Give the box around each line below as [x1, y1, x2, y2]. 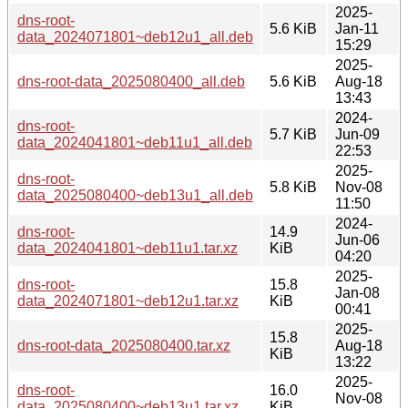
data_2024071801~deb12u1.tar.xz [17, 292, 239, 309]
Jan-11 [335, 20, 379, 36]
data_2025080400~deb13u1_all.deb [17, 187, 253, 203]
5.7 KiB [270, 126, 317, 142]
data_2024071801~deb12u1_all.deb [17, 28, 253, 45]
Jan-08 [335, 284, 380, 301]
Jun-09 [335, 126, 380, 142]
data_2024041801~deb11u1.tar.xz [17, 240, 238, 256]
